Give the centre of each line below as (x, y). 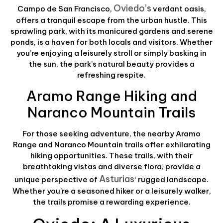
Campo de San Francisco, (65, 8)
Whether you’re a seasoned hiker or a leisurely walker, (111, 191)
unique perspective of (57, 179)
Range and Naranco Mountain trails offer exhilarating (111, 144)
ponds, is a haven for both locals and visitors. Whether (111, 42)
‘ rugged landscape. (171, 179)
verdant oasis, (178, 8)
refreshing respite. (111, 75)
